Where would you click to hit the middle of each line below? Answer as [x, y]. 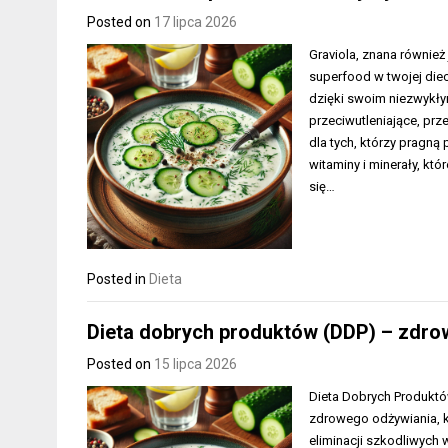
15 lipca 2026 [195, 364]
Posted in [118, 278]
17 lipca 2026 [195, 21]
